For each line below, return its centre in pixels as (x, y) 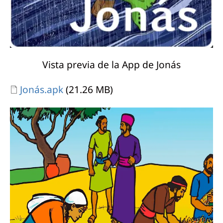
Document (34, 89)
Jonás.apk (42, 90)
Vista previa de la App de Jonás (111, 65)
